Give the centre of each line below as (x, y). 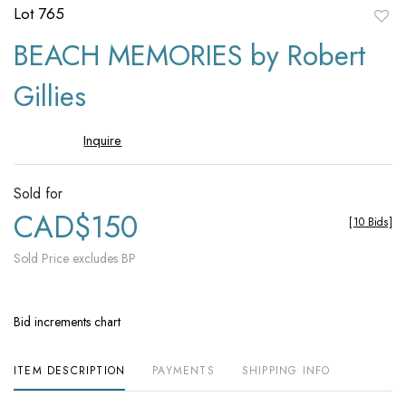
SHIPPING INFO (286, 371)
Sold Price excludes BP (75, 259)
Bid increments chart (67, 322)
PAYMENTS (184, 371)
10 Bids (371, 222)
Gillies (50, 97)
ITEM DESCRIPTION (70, 371)
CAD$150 (76, 227)
